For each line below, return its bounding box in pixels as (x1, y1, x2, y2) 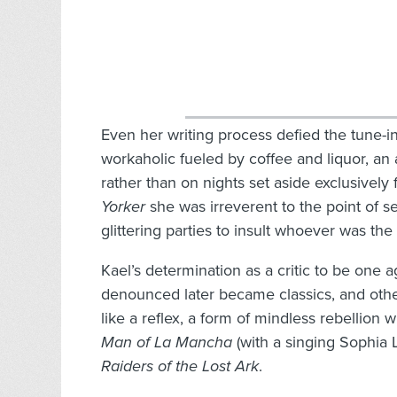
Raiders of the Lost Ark (101, 356, 259, 377)
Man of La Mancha (101, 332, 232, 353)
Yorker (101, 197, 145, 217)
